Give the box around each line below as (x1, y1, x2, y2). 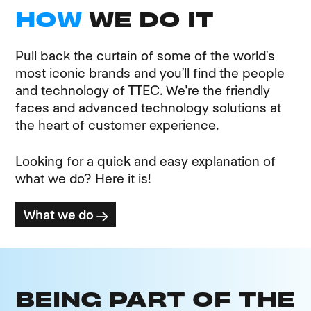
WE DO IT (89, 6, 215, 34)
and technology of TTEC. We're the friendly (15, 82, 271, 100)
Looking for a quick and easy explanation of (15, 152, 276, 170)
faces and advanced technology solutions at (15, 99, 282, 117)
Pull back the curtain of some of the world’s (15, 47, 276, 65)
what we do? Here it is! (15, 169, 152, 187)
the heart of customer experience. (15, 117, 219, 135)
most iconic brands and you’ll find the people (15, 65, 285, 83)
